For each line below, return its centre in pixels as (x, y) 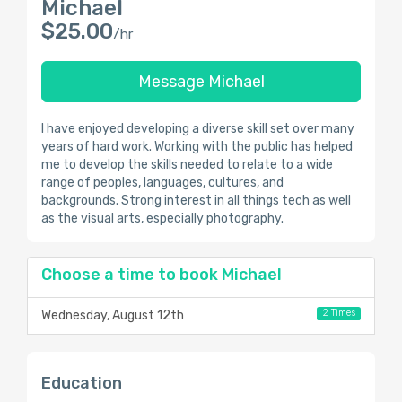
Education (82, 383)
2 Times (339, 313)
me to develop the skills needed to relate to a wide (187, 165)
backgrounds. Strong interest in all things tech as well (196, 201)
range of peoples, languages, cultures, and (162, 183)
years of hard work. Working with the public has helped (197, 147)
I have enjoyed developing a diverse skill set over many (198, 129)
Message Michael (201, 82)
